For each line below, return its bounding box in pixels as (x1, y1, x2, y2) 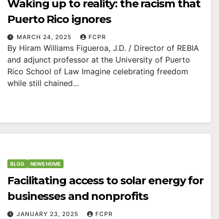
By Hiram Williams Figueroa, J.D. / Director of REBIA (7, 43, 199, 53)
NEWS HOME (30, 160, 61, 167)
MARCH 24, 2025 (17, 33, 73, 41)
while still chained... (7, 78, 79, 88)
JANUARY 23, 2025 (17, 210, 80, 218)
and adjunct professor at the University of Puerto (7, 54, 190, 65)
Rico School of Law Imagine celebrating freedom (7, 66, 188, 76)
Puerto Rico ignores (7, 12, 111, 26)
